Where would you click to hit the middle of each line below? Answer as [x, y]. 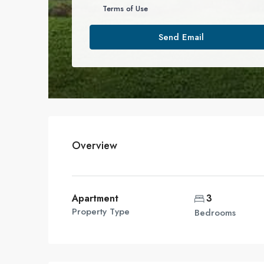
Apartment [95, 198]
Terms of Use [125, 9]
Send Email [181, 37]
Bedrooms [215, 213]
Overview [95, 146]
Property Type [101, 212]
